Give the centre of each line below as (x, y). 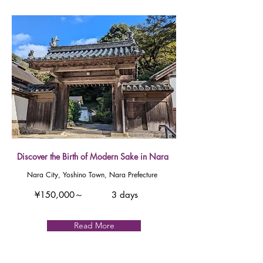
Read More (94, 225)
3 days (125, 195)
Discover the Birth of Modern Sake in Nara (92, 156)
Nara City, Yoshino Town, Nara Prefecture (92, 175)
